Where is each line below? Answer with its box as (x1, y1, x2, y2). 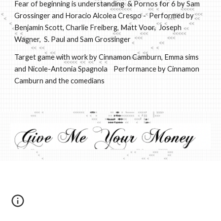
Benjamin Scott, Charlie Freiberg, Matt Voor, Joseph (14, 23, 182, 32)
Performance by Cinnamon (108, 65, 200, 73)
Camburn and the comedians (14, 76, 105, 85)
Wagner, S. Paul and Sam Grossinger (14, 35, 131, 43)
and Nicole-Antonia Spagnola (14, 65, 108, 73)
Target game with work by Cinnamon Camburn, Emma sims (14, 53, 199, 61)
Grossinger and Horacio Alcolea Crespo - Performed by (14, 11, 194, 20)
